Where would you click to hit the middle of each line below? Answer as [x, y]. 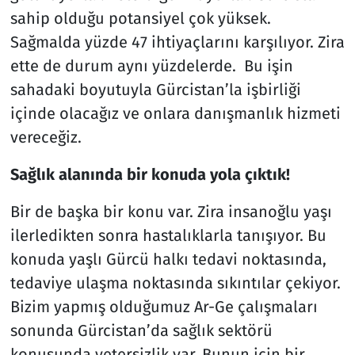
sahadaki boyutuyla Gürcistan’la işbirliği [155, 89]
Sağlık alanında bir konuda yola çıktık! [150, 174]
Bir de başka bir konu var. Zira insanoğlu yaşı [171, 211]
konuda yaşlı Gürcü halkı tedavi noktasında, [168, 259]
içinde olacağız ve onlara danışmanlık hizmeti [175, 113]
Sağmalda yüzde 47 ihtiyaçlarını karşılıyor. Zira [177, 42]
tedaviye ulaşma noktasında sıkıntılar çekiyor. [175, 282]
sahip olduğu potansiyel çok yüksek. [140, 18]
